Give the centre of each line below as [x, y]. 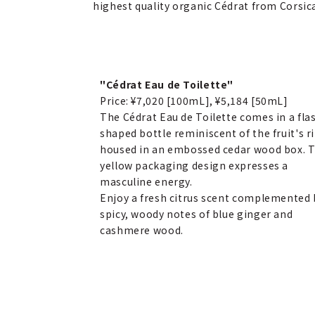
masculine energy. [146, 181]
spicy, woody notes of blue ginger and [197, 214]
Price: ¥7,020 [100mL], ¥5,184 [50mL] [194, 101]
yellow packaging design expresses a [194, 165]
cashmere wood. [142, 230]
